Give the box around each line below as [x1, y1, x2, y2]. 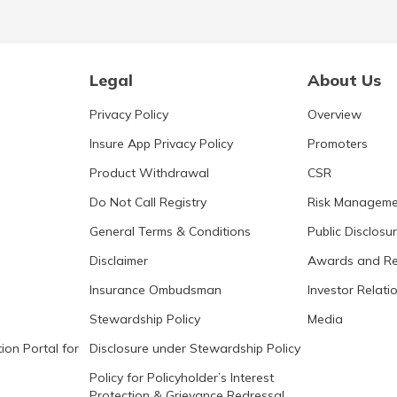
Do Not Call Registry [90, 194, 206, 210]
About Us [307, 70, 381, 90]
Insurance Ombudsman [90, 282, 222, 298]
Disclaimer [90, 253, 148, 269]
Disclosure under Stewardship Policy [90, 340, 300, 356]
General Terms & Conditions [90, 223, 251, 239]
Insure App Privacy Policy [90, 136, 233, 152]
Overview [307, 106, 362, 122]
